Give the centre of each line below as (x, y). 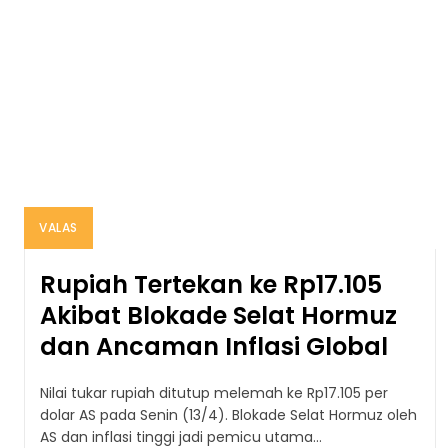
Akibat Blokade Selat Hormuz (218, 315)
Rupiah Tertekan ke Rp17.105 (211, 284)
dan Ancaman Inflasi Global (214, 346)
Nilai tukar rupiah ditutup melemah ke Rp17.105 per (214, 392)
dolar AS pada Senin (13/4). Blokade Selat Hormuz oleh (228, 414)
